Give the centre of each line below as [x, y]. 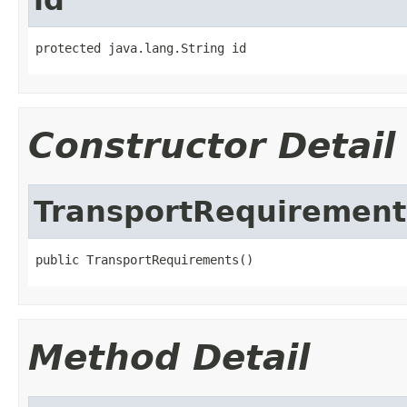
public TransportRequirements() [144, 259]
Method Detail [169, 357]
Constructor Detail [212, 145]
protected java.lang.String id [141, 48]
